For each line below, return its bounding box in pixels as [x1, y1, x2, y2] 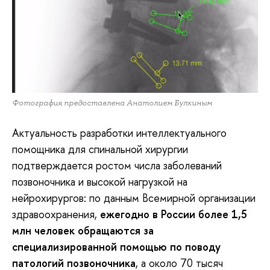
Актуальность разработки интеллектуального [12, 125, 227, 140]
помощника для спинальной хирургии [12, 141, 188, 157]
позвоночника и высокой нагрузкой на [12, 174, 187, 189]
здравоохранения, [12, 206, 100, 222]
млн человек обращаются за [12, 222, 154, 238]
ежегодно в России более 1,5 [100, 206, 247, 222]
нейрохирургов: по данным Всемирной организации [12, 190, 256, 206]
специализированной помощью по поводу [12, 239, 221, 254]
